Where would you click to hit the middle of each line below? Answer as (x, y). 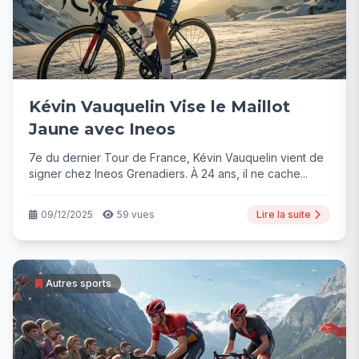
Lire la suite (284, 214)
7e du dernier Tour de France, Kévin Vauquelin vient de (176, 157)
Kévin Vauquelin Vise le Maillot (159, 106)
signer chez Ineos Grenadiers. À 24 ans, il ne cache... (168, 173)
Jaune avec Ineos (102, 129)
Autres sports (79, 283)
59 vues (136, 214)
